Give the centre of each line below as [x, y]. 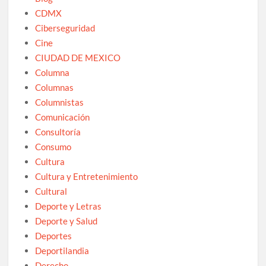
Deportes [54, 235]
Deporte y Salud [66, 221]
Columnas [55, 87]
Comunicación [63, 117]
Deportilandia [62, 250]
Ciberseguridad [65, 28]
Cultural [51, 191]
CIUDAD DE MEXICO [78, 57]
